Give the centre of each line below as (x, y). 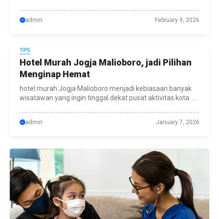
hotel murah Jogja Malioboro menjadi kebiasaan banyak (106, 88)
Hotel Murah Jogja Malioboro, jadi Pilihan (106, 62)
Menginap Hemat (55, 74)
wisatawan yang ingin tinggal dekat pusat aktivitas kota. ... (108, 98)
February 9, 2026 (177, 20)
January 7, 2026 (178, 122)
